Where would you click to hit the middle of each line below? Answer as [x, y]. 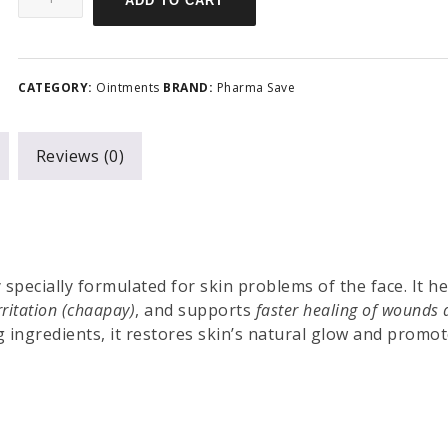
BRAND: [190, 87]
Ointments [128, 87]
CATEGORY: [57, 87]
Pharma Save [256, 87]
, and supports [195, 310]
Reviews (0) [79, 156]
